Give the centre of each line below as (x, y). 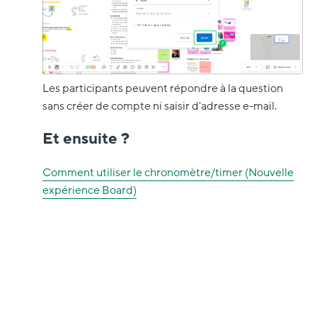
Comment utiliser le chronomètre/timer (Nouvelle (168, 172)
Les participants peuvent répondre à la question (163, 88)
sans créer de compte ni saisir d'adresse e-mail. (160, 106)
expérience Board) (90, 190)
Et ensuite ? (86, 139)
